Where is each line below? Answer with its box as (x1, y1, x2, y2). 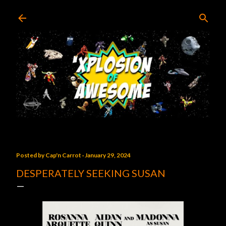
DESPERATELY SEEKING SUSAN (16, 167, 165, 180)
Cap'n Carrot (45, 151, 81, 159)
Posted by (16, 151, 45, 159)
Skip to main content (66, 7, 160, 19)
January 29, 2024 (85, 151, 131, 159)
